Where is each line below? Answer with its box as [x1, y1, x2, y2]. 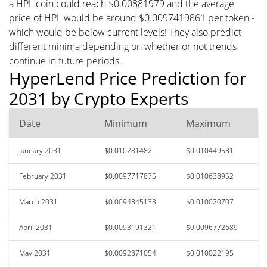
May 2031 [19, 247, 51, 258]
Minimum [104, 116, 147, 130]
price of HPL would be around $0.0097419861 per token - [9, 11, 254, 24]
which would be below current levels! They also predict [9, 25, 241, 39]
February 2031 [19, 170, 67, 181]
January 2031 [19, 145, 61, 156]
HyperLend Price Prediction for [9, 66, 246, 89]
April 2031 [19, 222, 52, 232]
